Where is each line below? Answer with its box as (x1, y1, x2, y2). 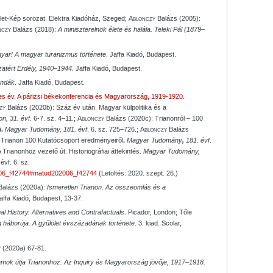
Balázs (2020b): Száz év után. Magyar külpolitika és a (5, 104, 166, 112)
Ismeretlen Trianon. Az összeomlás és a (47, 183, 166, 191)
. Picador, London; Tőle (124, 208, 192, 216)
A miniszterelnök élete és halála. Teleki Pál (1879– (58, 26, 205, 34)
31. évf (10, 115, 30, 122)
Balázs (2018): (11, 26, 58, 34)
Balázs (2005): (155, 15, 200, 23)
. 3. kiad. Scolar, (135, 219, 182, 227)
